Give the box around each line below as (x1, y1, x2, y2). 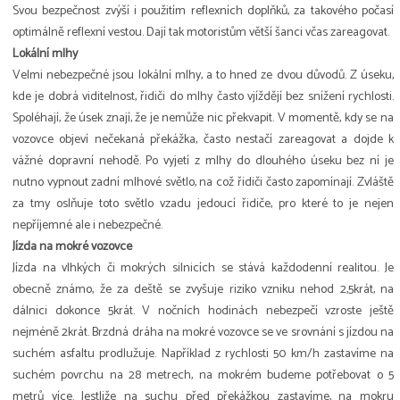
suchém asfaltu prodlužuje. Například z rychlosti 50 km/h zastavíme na (12, 344, 394, 365)
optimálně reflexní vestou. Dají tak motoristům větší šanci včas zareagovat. (12, 22, 389, 44)
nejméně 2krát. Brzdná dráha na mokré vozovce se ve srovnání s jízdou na (12, 322, 394, 344)
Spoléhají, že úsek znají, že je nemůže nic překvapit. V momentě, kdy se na (12, 108, 394, 129)
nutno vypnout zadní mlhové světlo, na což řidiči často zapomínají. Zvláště (12, 172, 394, 194)
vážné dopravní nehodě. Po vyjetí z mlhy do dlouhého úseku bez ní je (12, 151, 394, 172)
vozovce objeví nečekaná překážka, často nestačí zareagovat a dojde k (12, 129, 394, 151)
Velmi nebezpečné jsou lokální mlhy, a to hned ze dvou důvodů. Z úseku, (12, 65, 394, 87)
